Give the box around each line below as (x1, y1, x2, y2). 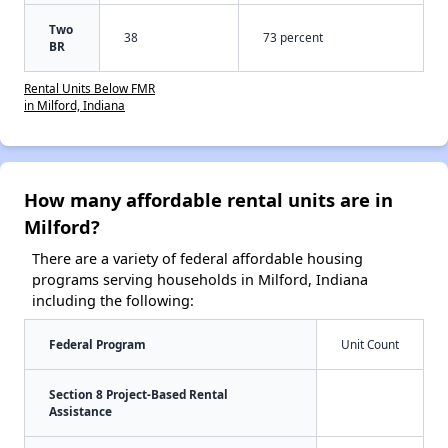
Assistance (49, 403, 112, 420)
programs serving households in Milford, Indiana (32, 270, 368, 290)
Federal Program (49, 336, 146, 353)
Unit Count (341, 336, 399, 353)
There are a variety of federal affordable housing (32, 249, 363, 269)
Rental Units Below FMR (24, 80, 155, 97)
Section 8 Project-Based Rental (49, 386, 228, 403)
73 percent (263, 29, 323, 46)
